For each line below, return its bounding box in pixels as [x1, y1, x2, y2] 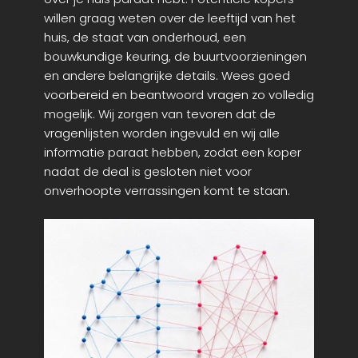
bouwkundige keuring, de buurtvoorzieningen [44, 48, 307, 66]
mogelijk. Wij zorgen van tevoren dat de [44, 105, 276, 123]
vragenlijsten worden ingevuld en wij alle [44, 125, 280, 142]
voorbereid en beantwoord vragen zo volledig [44, 86, 314, 104]
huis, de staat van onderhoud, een [44, 29, 246, 46]
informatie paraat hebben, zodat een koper [44, 144, 301, 161]
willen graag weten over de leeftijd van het [44, 10, 296, 27]
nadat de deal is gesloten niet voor [44, 163, 252, 181]
